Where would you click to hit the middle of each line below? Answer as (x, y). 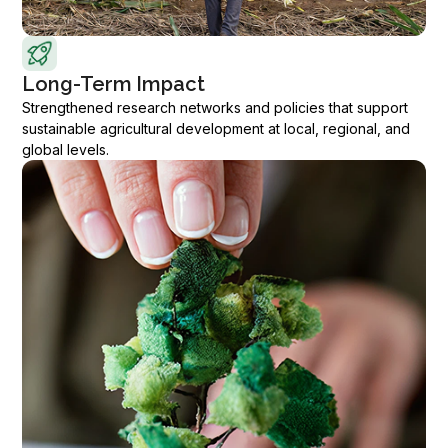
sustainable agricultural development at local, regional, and (216, 128)
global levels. (66, 149)
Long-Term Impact (113, 84)
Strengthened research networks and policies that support (215, 107)
